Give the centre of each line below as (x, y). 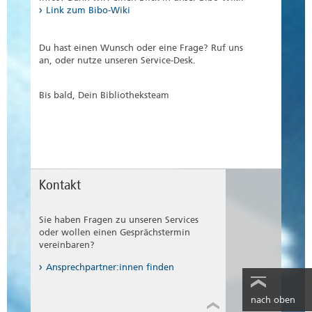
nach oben (273, 300)
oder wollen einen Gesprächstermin (115, 233)
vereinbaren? (67, 245)
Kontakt (60, 185)
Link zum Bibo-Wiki (88, 10)
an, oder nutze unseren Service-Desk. (117, 61)
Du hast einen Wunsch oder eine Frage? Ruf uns (141, 48)
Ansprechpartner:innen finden (110, 267)
